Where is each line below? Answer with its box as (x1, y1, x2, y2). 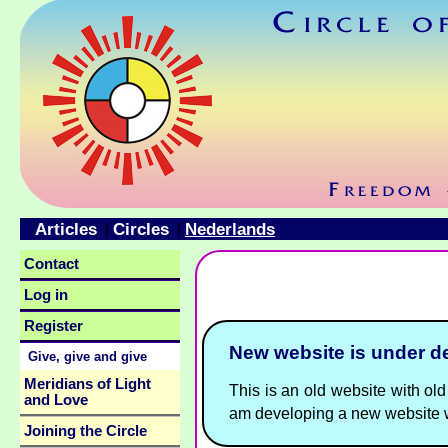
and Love (24, 392, 88, 408)
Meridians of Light (24, 376, 151, 392)
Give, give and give (28, 349, 147, 364)
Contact (24, 256, 79, 272)
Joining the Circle (24, 423, 147, 439)
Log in (24, 287, 68, 303)
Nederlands (185, 220, 275, 239)
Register (24, 318, 83, 334)
